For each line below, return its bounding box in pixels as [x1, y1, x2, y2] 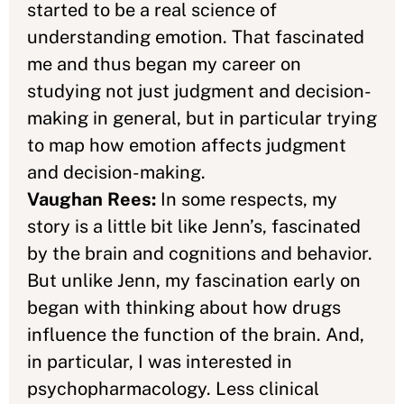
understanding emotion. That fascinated [27, 26, 364, 48]
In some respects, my [161, 188, 337, 210]
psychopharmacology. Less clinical [27, 378, 319, 399]
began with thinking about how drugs [27, 297, 341, 318]
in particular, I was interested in [27, 351, 292, 372]
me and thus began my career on [27, 53, 301, 75]
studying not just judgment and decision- [27, 80, 372, 102]
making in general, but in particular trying [27, 107, 377, 129]
